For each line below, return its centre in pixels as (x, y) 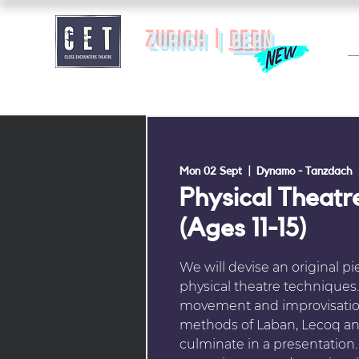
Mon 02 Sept (211, 171)
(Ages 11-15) (243, 228)
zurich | (190, 43)
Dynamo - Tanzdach (305, 171)
